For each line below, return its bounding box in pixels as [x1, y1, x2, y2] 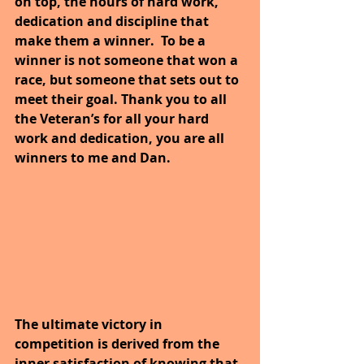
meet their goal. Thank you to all [15, 89, 230, 108]
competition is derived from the [15, 334, 223, 353]
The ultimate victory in [15, 314, 166, 333]
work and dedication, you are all [15, 128, 227, 147]
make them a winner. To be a [15, 31, 209, 50]
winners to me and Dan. [15, 148, 174, 167]
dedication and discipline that [15, 11, 212, 30]
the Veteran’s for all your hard [15, 109, 212, 128]
